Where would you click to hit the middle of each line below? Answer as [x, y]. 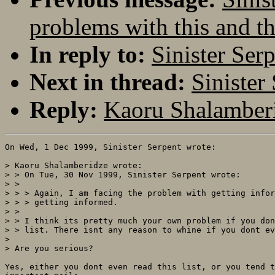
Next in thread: [107, 82]
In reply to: [87, 54]
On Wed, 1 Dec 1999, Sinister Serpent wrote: [110, 147]
